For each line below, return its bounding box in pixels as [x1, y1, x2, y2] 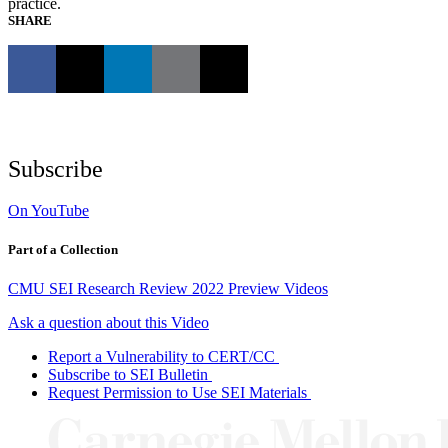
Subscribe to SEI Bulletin [48, 365, 208, 383]
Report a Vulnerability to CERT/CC [48, 347, 275, 365]
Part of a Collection [8, 241, 118, 257]
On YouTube [8, 201, 89, 219]
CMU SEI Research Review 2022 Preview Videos [8, 279, 328, 297]
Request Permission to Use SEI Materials [48, 383, 307, 401]
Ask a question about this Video [8, 313, 209, 331]
